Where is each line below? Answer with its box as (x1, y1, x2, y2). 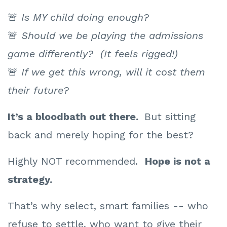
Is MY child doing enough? (21, 11, 149, 24)
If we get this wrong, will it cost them (21, 66, 205, 79)
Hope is (145, 155, 184, 168)
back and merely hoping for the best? (8, 129, 194, 141)
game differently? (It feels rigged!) (8, 48, 178, 60)
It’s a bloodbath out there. (8, 110, 144, 123)
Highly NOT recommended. (8, 155, 145, 168)
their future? (8, 84, 69, 97)
